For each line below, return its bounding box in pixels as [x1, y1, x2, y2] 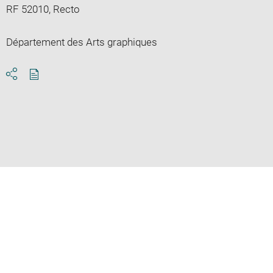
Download [33, 79, 80, 91]
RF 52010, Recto [5, 2, 80, 15]
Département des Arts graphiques [5, 35, 157, 48]
